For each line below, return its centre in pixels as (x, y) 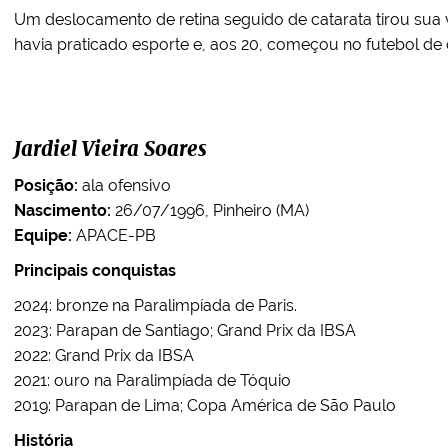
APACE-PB (114, 235)
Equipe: (43, 235)
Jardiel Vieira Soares (110, 150)
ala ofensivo (124, 185)
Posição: (46, 185)
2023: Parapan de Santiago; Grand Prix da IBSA (185, 330)
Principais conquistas (95, 270)
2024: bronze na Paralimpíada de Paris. (155, 305)
